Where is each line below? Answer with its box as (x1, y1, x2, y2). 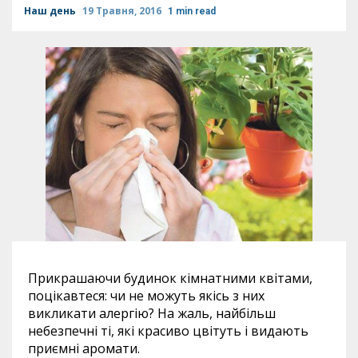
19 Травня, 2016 (82, 4, 164, 18)
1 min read (168, 6, 216, 17)
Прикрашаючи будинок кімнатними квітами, (28, 269, 312, 288)
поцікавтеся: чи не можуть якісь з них (28, 287, 265, 305)
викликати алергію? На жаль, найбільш (28, 304, 276, 323)
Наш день (24, 4, 78, 18)
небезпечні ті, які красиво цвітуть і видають (28, 322, 308, 340)
